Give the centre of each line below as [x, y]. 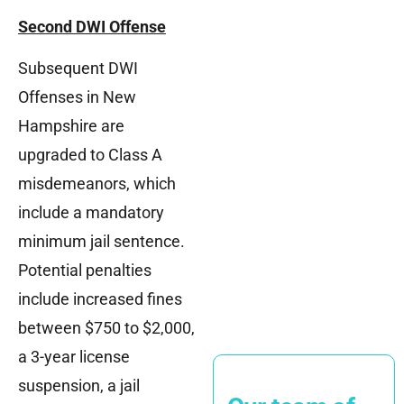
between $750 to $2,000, [106, 328]
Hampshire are [71, 126]
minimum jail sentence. [101, 242]
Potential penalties [85, 271]
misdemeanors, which [97, 184]
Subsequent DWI [78, 69]
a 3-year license [74, 357]
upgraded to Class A [90, 155]
